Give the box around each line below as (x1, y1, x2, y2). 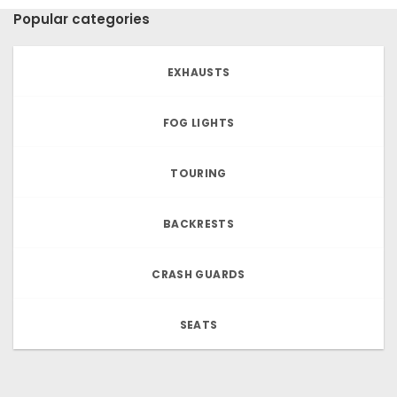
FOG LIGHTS (162, 114, 235, 130)
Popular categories (13, 10, 150, 29)
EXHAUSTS (167, 64, 230, 80)
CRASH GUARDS (152, 266, 245, 282)
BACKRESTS (162, 215, 235, 231)
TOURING (170, 165, 227, 181)
